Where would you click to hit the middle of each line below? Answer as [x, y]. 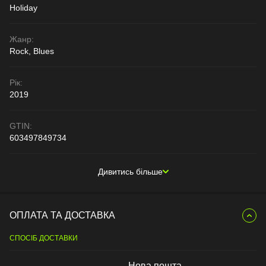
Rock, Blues [32, 51]
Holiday [23, 8]
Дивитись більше [130, 172]
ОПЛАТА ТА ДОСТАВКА [62, 215]
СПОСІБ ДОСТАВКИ [44, 238]
